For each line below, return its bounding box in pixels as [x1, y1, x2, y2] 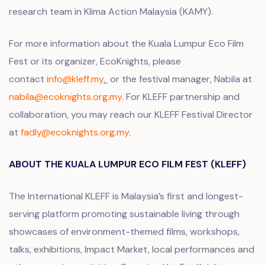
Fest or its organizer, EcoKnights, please [9, 55, 181, 67]
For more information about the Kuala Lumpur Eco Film [9, 37, 244, 50]
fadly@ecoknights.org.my [21, 126, 129, 138]
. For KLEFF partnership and [122, 91, 240, 103]
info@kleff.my [47, 73, 104, 85]
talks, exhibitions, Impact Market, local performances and [9, 243, 254, 256]
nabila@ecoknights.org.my [9, 91, 122, 103]
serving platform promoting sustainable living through [9, 208, 240, 220]
